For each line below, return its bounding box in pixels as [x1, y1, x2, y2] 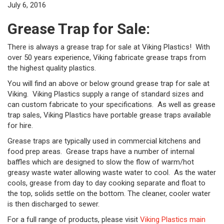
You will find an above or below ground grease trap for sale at [7, 79, 209, 88]
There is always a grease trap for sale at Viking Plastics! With [7, 42, 210, 51]
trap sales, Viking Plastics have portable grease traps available [7, 110, 211, 119]
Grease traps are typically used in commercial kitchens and [7, 136, 200, 145]
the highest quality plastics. [7, 63, 96, 72]
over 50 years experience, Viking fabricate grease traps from [7, 53, 206, 62]
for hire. [7, 121, 33, 130]
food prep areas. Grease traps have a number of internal [7, 147, 194, 156]
